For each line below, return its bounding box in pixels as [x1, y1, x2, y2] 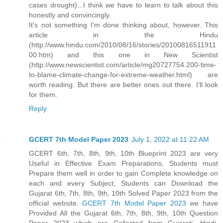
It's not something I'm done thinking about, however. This [29, 20, 218, 29]
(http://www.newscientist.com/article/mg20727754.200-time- [29, 60, 217, 69]
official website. [29, 199, 83, 207]
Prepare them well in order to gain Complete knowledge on [29, 169, 218, 177]
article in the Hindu [29, 30, 218, 39]
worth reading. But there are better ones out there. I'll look [29, 80, 218, 89]
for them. [29, 90, 57, 99]
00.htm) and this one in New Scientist [29, 50, 218, 59]
